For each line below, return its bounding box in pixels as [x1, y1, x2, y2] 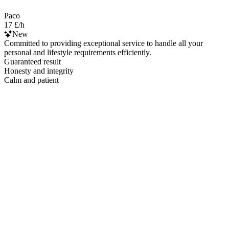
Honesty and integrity [4, 66, 74, 75]
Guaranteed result [4, 57, 61, 66]
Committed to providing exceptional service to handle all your [4, 38, 203, 48]
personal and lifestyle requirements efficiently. [4, 48, 151, 57]
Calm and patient [4, 75, 59, 84]
